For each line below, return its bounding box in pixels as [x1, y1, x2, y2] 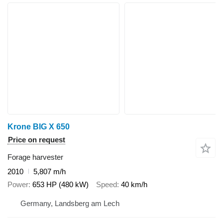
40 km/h [121, 180, 147, 189]
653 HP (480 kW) [32, 180, 89, 189]
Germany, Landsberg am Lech [20, 199, 119, 208]
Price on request [8, 135, 65, 144]
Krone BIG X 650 [7, 122, 70, 131]
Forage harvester [7, 152, 63, 161]
